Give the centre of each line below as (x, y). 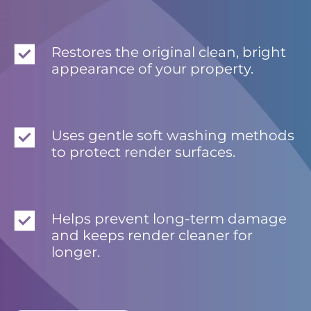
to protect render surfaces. (143, 152)
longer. (76, 252)
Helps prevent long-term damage (169, 219)
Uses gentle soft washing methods (173, 136)
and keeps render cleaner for (152, 236)
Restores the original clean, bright (169, 52)
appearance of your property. (152, 69)
